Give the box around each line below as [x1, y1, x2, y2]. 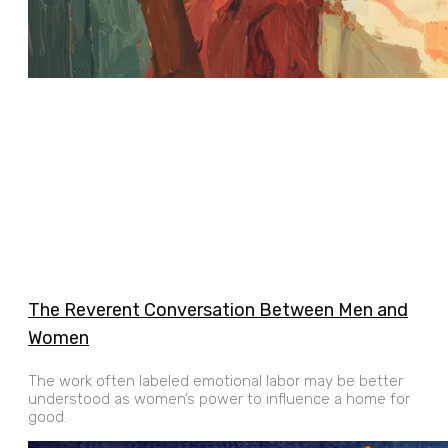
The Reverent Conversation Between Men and [28, 298, 408, 321]
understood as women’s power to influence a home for [28, 389, 410, 408]
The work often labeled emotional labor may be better [28, 371, 403, 390]
